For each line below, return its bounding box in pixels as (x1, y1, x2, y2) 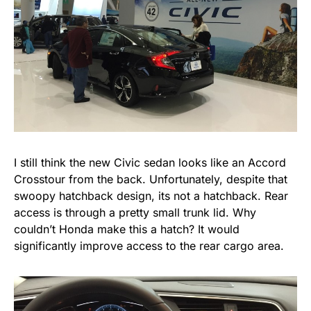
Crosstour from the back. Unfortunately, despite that (14, 172, 287, 187)
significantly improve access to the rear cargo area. (14, 239, 284, 253)
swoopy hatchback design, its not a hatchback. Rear (14, 189, 288, 203)
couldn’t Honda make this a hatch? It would (14, 222, 239, 237)
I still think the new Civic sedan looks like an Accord (14, 155, 286, 170)
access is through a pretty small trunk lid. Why (14, 205, 256, 220)
